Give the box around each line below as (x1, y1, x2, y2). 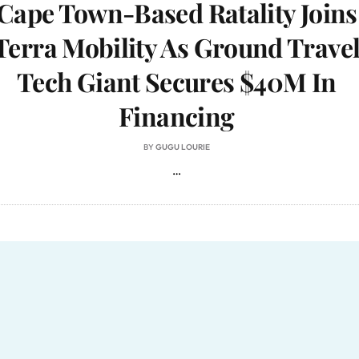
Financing (119, 98, 235, 133)
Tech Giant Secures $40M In (17, 63, 337, 99)
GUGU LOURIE (155, 141, 210, 152)
